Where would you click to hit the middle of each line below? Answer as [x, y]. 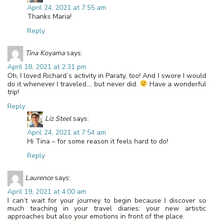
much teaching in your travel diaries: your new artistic [107, 208]
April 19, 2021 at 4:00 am [47, 191]
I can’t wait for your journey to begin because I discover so [107, 200]
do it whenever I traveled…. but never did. [74, 84]
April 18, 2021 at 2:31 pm [47, 67]
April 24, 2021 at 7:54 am [67, 132]
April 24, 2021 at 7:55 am [67, 8]
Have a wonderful [177, 84]
